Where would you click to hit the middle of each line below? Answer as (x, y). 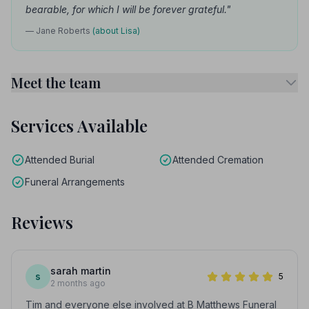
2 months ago (78, 283)
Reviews (42, 222)
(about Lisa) (116, 31)
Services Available (79, 126)
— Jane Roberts (59, 31)
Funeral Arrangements (75, 182)
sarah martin (81, 271)
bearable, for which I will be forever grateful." (128, 9)
